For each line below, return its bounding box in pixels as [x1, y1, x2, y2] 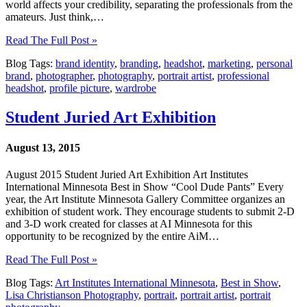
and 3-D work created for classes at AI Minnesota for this [5, 217, 252, 230]
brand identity [56, 58, 114, 70]
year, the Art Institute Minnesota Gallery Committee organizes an [5, 193, 285, 205]
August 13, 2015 [5, 141, 80, 153]
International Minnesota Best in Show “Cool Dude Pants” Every [5, 180, 284, 193]
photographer [36, 70, 93, 82]
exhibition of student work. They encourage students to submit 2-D [5, 205, 295, 217]
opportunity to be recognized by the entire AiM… [5, 230, 219, 242]
